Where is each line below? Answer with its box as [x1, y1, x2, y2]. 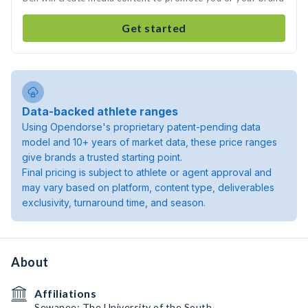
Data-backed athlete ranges [22, 104, 178, 118]
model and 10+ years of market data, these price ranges [22, 136, 277, 148]
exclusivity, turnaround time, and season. [22, 197, 206, 208]
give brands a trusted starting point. [22, 151, 182, 163]
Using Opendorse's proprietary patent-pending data [22, 121, 261, 133]
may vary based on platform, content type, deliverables [22, 181, 274, 193]
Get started [122, 21, 186, 34]
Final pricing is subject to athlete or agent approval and [22, 166, 272, 178]
